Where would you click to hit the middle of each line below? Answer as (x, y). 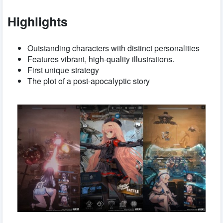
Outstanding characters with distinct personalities (113, 48)
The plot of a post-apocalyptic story (89, 81)
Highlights (38, 21)
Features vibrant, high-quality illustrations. (101, 59)
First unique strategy (63, 70)
